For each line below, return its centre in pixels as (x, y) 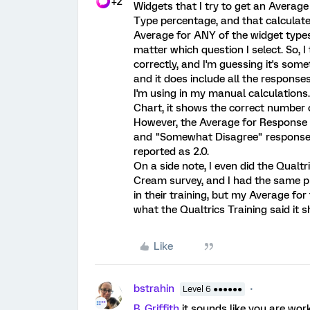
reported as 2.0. (171, 152)
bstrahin (154, 289)
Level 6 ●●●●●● (212, 289)
